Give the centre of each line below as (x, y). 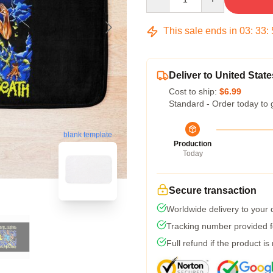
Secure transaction (213, 190)
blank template (88, 135)
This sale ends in (200, 31)
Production (193, 144)
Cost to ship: (194, 91)
